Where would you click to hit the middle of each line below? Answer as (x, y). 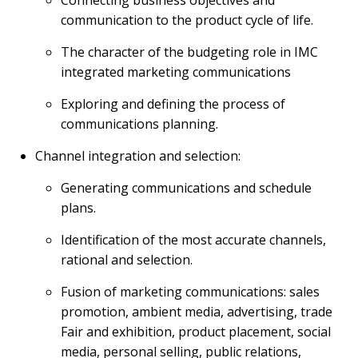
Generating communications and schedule (186, 188)
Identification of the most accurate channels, (193, 240)
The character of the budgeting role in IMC (189, 52)
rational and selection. (127, 260)
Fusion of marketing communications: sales (190, 292)
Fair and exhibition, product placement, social (196, 332)
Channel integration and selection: (138, 156)
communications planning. (139, 124)
